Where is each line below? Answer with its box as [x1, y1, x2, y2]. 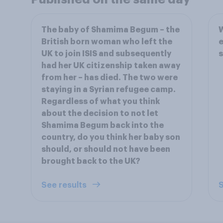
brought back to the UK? [41, 157, 140, 165]
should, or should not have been [41, 145, 170, 153]
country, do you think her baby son [41, 133, 180, 141]
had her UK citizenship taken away [41, 62, 180, 70]
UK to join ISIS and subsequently [41, 50, 171, 58]
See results [41, 181, 89, 189]
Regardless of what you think [41, 98, 160, 106]
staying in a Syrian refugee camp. [41, 86, 176, 94]
